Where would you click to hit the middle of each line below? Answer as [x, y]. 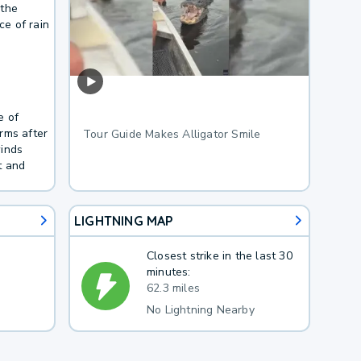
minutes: [168, 272]
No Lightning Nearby [200, 310]
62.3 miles [173, 288]
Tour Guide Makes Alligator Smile [172, 134]
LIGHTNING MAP [124, 220]
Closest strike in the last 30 [219, 255]
